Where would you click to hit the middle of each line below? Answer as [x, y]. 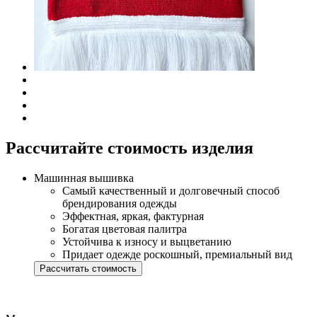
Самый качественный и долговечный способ [171, 190]
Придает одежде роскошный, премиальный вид [177, 254]
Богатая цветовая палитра [125, 229]
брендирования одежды [120, 203]
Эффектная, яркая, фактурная [133, 216]
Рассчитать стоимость [88, 268]
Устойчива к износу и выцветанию [147, 241]
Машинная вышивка [84, 178]
